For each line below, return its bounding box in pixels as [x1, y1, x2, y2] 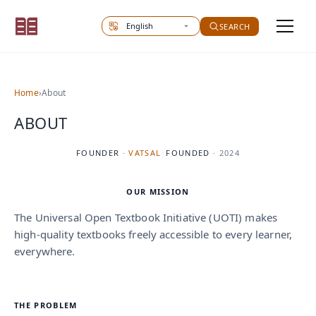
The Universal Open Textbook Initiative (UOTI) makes [14, 209, 278, 224]
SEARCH [219, 20, 250, 32]
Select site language [100, 16, 207, 32]
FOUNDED [166, 147, 210, 158]
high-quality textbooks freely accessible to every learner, [14, 226, 293, 241]
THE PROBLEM [14, 299, 78, 310]
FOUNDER [76, 147, 120, 158]
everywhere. [14, 243, 75, 258]
